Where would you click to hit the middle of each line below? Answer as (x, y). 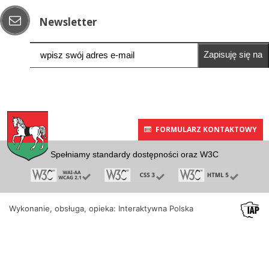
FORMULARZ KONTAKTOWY (206, 129)
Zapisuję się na (233, 54)
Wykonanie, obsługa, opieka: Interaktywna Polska (101, 208)
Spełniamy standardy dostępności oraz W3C (134, 154)
